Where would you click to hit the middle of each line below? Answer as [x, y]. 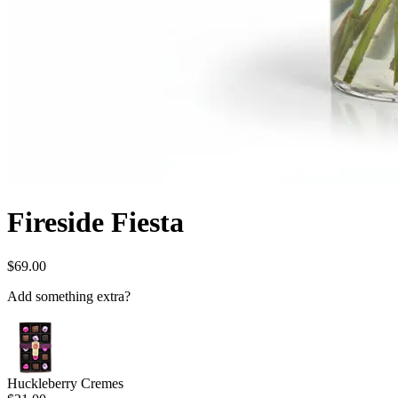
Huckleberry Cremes [65, 383]
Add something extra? [69, 296]
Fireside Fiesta [96, 223]
